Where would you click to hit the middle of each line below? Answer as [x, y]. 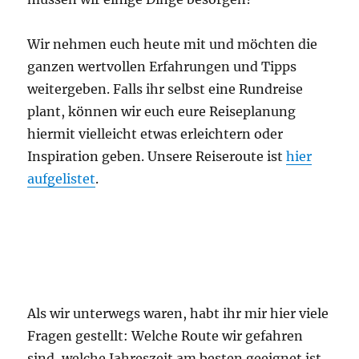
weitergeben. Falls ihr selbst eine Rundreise [165, 89]
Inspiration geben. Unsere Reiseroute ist [157, 156]
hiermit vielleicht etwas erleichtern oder [155, 133]
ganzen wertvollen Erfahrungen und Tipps [162, 66]
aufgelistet [62, 178]
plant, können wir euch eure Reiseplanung [162, 111]
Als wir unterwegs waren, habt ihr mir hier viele [178, 313]
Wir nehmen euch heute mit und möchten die [173, 44]
